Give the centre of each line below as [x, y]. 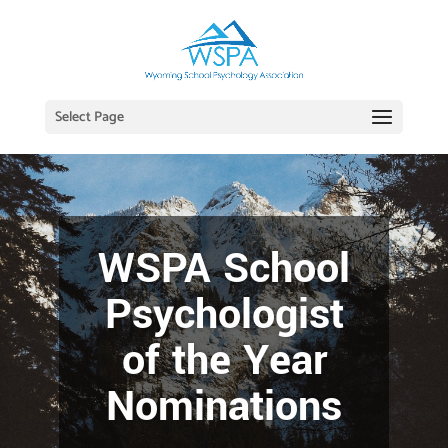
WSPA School [224, 269]
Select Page [89, 117]
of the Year [224, 361]
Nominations [224, 407]
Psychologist [224, 315]
